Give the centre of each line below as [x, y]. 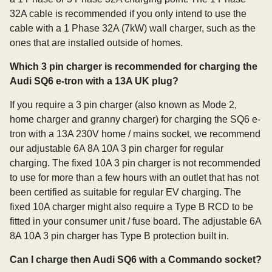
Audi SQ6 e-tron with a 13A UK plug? [94, 81]
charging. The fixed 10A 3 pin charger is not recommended [135, 163]
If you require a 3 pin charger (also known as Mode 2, [123, 105]
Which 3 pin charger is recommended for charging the [134, 66]
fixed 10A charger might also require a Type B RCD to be [131, 207]
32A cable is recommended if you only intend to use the [128, 14]
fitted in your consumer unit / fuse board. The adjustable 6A [135, 221]
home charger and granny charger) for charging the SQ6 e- [135, 119]
